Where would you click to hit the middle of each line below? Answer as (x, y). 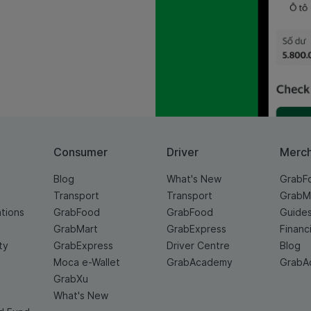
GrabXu (70, 279)
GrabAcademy (199, 262)
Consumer (80, 152)
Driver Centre (198, 246)
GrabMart (75, 229)
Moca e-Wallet (86, 262)
